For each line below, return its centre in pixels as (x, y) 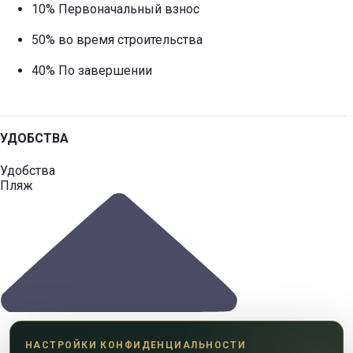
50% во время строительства (117, 39)
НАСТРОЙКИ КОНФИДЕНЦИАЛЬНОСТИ (136, 345)
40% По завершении (93, 70)
